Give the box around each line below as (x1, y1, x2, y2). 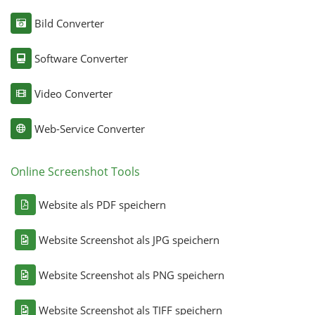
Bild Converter (34, 15, 104, 30)
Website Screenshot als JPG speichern (38, 232, 219, 247)
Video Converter (34, 86, 112, 101)
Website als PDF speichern (38, 197, 166, 212)
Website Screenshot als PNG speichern (38, 267, 224, 282)
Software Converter (34, 51, 128, 65)
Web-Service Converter (34, 121, 145, 136)
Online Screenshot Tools (10, 163, 140, 179)
